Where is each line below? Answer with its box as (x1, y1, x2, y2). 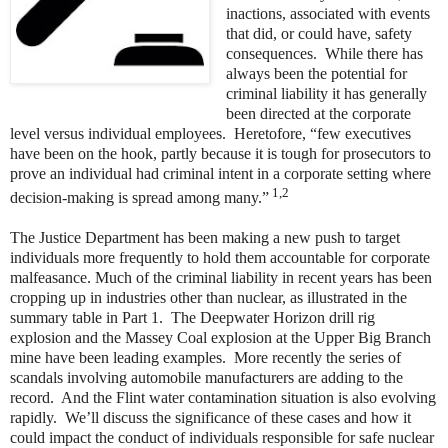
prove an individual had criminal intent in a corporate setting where (10, 164, 431, 182)
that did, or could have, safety (225, 24, 412, 42)
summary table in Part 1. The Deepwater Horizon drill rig (10, 309, 375, 327)
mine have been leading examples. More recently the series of (10, 349, 401, 367)
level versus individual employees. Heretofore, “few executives (10, 124, 411, 142)
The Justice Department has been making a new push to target (10, 229, 400, 247)
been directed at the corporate (225, 104, 411, 122)
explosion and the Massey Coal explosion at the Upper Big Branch (10, 329, 431, 347)
